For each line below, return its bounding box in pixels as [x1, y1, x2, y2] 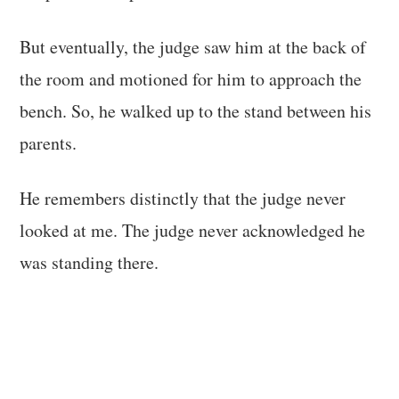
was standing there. [20, 249, 159, 274]
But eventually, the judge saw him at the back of [20, 34, 367, 59]
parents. [20, 130, 77, 155]
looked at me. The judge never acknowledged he [20, 217, 366, 242]
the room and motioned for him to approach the [20, 66, 362, 91]
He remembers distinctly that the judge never [20, 185, 346, 210]
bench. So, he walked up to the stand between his [20, 98, 372, 123]
